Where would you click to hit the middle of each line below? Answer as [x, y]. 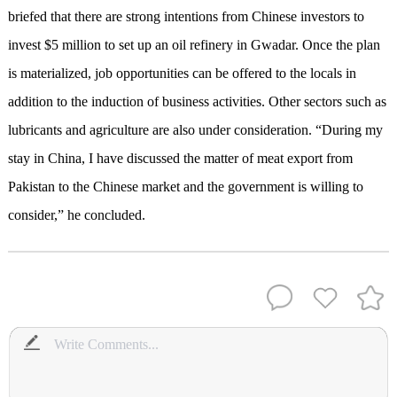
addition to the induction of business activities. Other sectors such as [197, 102]
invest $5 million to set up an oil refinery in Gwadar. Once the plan [194, 45]
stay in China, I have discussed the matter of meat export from [180, 159]
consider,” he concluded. [76, 215]
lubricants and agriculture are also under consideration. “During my [195, 130]
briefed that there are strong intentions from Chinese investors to [186, 17]
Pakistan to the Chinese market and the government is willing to [185, 187]
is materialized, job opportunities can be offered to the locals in [182, 74]
